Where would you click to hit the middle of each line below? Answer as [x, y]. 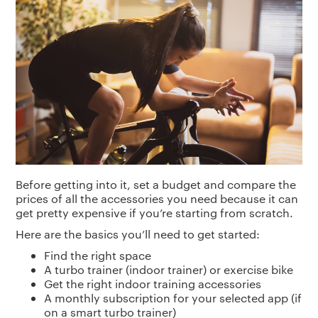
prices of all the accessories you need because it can [157, 199]
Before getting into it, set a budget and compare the [156, 185]
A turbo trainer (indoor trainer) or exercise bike [169, 270]
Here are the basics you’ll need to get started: [138, 234]
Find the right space [98, 256]
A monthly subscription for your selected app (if [173, 298]
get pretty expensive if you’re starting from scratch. [155, 213]
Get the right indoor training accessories [153, 284]
